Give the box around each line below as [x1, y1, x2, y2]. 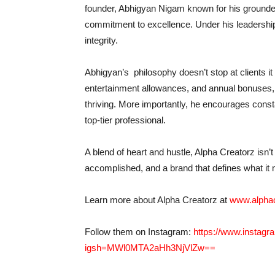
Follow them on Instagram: [85, 227, 193, 238]
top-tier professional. [85, 115, 166, 126]
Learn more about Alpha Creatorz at [85, 195, 230, 206]
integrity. [85, 35, 118, 46]
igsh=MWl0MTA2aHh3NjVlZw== [85, 242, 215, 254]
